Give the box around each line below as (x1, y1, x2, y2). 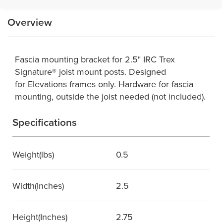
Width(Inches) (12, 179, 64, 192)
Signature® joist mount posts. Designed (15, 65, 166, 78)
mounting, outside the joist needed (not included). (15, 90, 206, 103)
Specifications (12, 114, 77, 129)
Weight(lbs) (12, 148, 54, 161)
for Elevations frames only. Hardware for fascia (15, 78, 193, 90)
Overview (7, 14, 52, 29)
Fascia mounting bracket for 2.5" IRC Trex (15, 53, 175, 65)
